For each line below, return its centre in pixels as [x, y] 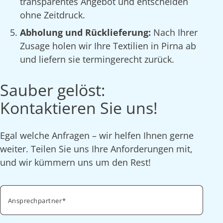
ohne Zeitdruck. [53, 15]
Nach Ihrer [175, 33]
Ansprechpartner [35, 201]
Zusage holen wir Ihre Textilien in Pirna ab [108, 46]
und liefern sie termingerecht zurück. [97, 59]
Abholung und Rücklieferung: [87, 33]
